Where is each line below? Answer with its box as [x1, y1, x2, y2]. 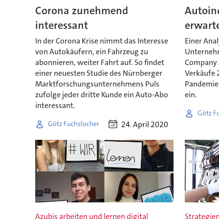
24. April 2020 [121, 119, 169, 130]
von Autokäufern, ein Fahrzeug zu [35, 46, 148, 57]
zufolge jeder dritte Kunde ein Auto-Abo [35, 89, 168, 100]
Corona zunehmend [35, 3, 128, 18]
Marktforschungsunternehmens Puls [35, 78, 159, 89]
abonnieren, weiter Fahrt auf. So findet [35, 57, 164, 67]
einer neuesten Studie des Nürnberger [35, 67, 162, 78]
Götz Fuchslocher [47, 119, 99, 129]
